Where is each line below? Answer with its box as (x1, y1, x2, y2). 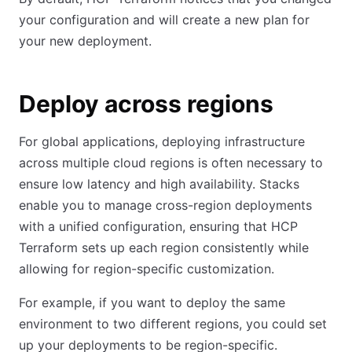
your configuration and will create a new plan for (19, 12, 310, 27)
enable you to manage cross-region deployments (19, 197, 312, 213)
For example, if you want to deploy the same (19, 295, 285, 310)
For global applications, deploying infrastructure (19, 134, 305, 149)
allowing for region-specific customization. (19, 261, 274, 277)
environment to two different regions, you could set (19, 316, 327, 332)
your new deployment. (19, 33, 152, 49)
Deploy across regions (19, 90, 273, 118)
